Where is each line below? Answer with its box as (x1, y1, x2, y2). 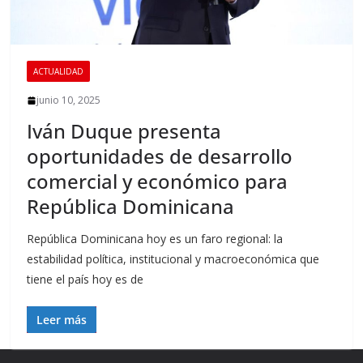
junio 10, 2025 (36, 93, 101, 108)
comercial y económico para (27, 168, 288, 195)
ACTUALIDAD (33, 66, 84, 78)
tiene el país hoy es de (27, 271, 144, 288)
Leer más (36, 312, 88, 328)
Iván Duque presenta (27, 117, 222, 145)
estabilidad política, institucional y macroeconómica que (27, 251, 320, 267)
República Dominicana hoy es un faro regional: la (27, 231, 284, 247)
